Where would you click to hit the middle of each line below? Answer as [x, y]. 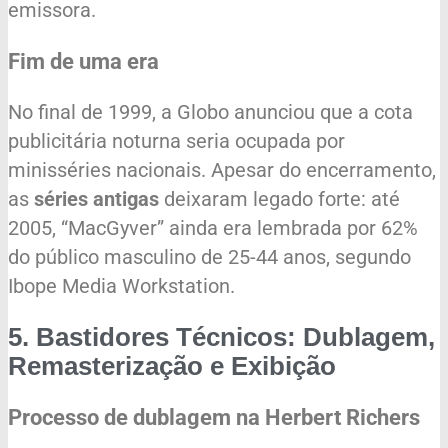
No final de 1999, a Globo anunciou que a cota [210, 112]
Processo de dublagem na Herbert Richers [214, 417]
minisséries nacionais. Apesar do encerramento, [222, 170]
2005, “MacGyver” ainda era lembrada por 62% [213, 228]
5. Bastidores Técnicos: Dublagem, [221, 336]
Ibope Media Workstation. [121, 286]
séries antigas [96, 199]
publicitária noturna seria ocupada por [176, 141]
